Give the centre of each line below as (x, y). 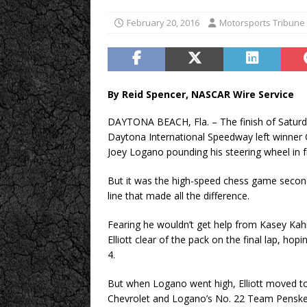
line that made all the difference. (179, 196)
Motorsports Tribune (262, 23)
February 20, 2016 (163, 23)
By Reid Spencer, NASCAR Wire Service (201, 94)
